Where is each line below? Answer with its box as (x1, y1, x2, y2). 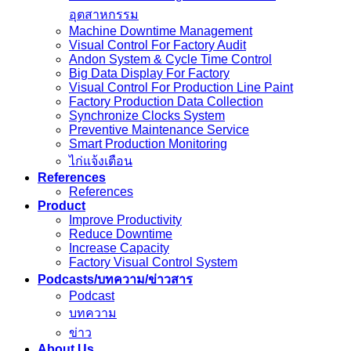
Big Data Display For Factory (69, 67, 230, 81)
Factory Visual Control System (69, 255, 237, 270)
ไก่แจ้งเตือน (69, 154, 132, 168)
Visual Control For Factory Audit (69, 38, 246, 52)
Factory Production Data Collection (69, 95, 263, 109)
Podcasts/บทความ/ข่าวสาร (38, 273, 193, 287)
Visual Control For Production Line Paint (69, 81, 293, 95)
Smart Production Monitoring (69, 137, 227, 151)
